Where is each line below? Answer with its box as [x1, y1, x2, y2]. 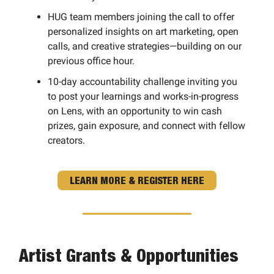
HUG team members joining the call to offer [48, 10, 234, 23]
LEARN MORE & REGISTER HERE [70, 174, 204, 187]
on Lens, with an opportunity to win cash [48, 105, 222, 117]
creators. [48, 134, 87, 146]
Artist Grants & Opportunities [19, 245, 239, 265]
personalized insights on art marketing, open [48, 25, 239, 37]
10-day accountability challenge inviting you [48, 75, 237, 87]
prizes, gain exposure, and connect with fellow [48, 119, 245, 131]
